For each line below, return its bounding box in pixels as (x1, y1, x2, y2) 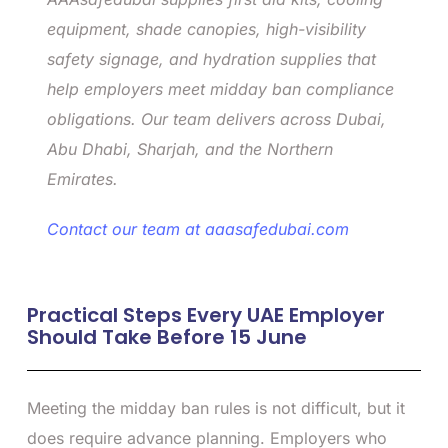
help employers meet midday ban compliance (47, 78, 394, 99)
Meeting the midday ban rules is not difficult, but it (27, 397, 405, 418)
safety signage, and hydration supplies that (47, 48, 376, 69)
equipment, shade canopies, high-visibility (47, 18, 366, 39)
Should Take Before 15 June (27, 322, 307, 351)
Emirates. (47, 168, 118, 189)
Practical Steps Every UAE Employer (27, 300, 385, 329)
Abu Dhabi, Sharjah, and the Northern (47, 138, 333, 159)
